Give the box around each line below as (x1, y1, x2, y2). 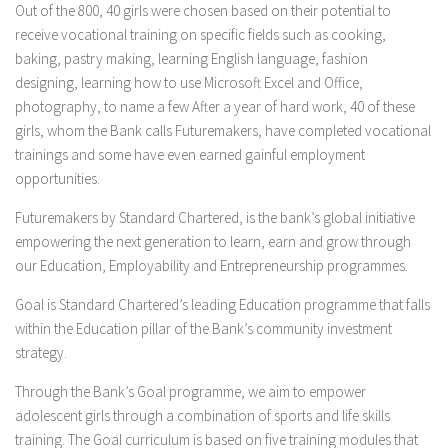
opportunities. (15, 169, 100, 188)
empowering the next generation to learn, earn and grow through (15, 232, 411, 251)
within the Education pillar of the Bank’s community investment (15, 319, 392, 338)
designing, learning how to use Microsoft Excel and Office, (15, 73, 363, 92)
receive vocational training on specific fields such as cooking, (15, 25, 386, 44)
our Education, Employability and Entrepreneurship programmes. (15, 256, 408, 275)
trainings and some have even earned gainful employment (15, 145, 365, 164)
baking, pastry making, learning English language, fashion (15, 49, 368, 68)
